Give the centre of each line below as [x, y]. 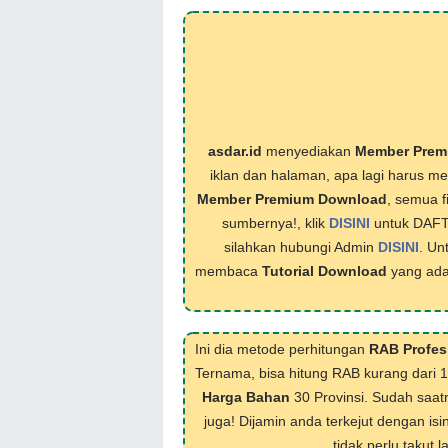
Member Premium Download [291, 199]
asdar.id [234, 151]
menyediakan [308, 151]
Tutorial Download [324, 271]
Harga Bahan [246, 397]
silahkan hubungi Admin [300, 247]
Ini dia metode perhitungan [281, 349]
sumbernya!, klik [275, 223]
